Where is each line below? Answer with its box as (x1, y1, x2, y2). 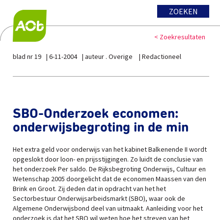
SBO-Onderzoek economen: (13, 107, 179, 121)
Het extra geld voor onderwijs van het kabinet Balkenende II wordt (13, 145, 207, 154)
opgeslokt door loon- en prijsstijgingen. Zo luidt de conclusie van (13, 155, 203, 164)
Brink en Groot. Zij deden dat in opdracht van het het (13, 184, 166, 193)
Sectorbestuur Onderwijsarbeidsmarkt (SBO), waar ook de (13, 194, 185, 203)
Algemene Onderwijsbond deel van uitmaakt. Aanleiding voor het (13, 204, 203, 213)
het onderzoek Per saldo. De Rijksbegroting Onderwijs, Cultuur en (13, 165, 206, 173)
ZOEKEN (168, 6, 198, 16)
